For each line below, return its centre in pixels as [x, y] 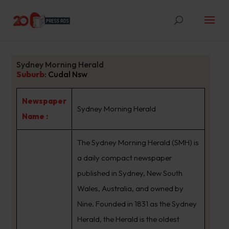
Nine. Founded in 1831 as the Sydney [137, 204]
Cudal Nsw [67, 74]
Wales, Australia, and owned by [130, 188]
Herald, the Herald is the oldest [128, 219]
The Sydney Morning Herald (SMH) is [138, 142]
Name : [35, 116]
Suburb [30, 74]
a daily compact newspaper [124, 158]
